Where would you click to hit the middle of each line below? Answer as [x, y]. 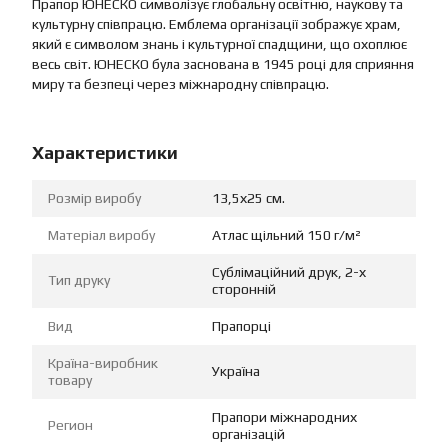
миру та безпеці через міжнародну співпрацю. [180, 84]
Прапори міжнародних [284, 417]
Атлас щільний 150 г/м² [286, 235]
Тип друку [79, 280]
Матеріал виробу [101, 235]
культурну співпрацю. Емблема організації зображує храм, [216, 24]
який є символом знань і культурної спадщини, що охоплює [219, 44]
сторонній [244, 289]
